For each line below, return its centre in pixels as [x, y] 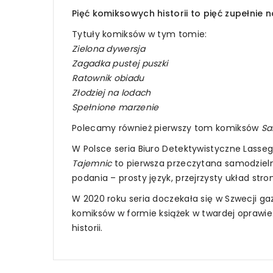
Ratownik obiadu [108, 78]
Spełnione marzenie [115, 107]
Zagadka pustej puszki [120, 63]
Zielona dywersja [108, 48]
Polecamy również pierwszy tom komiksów [167, 128]
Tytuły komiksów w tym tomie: [140, 34]
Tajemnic [92, 163]
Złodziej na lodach [112, 92]
